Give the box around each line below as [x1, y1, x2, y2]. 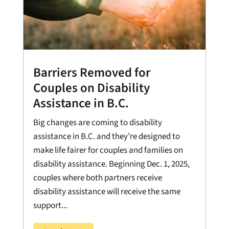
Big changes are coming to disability [33, 117, 162, 129]
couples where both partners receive [33, 172, 162, 185]
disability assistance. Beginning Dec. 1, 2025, [33, 158, 190, 171]
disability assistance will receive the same [33, 186, 180, 198]
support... [33, 199, 67, 212]
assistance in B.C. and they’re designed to [33, 130, 180, 143]
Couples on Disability [33, 79, 150, 98]
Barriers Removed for [33, 63, 150, 82]
